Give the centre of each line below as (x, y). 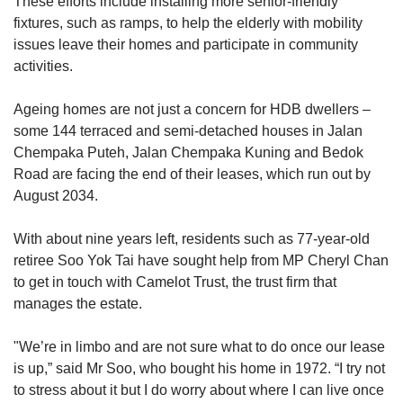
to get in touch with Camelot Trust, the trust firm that (175, 282)
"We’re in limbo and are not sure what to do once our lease (199, 346)
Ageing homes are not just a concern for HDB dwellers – (192, 109)
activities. (43, 66)
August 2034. (56, 195)
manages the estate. (78, 303)
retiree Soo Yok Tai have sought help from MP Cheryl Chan (201, 260)
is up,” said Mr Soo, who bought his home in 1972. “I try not (199, 368)
